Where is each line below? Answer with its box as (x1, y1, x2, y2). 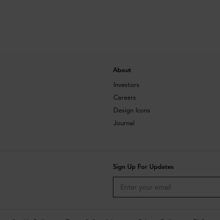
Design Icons (113, 107, 150, 115)
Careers (113, 94, 136, 102)
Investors (113, 81, 139, 89)
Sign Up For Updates (112, 163, 174, 171)
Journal (113, 119, 135, 128)
